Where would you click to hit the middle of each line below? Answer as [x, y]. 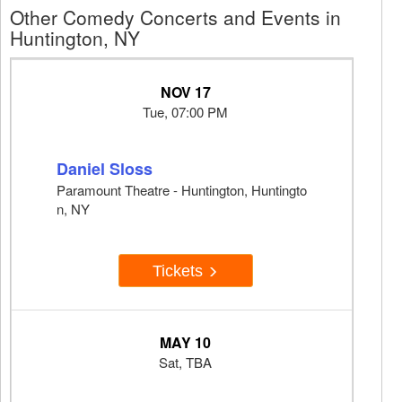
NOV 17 [185, 92]
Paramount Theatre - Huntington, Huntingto [182, 190]
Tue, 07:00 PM [185, 112]
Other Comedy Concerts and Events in [175, 17]
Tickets [180, 271]
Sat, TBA [185, 363]
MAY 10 [185, 343]
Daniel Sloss [105, 169]
